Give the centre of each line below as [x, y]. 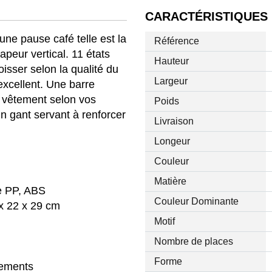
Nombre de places [193, 242]
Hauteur [171, 61]
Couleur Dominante [196, 202]
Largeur [171, 81]
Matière [170, 182]
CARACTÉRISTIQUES [206, 17]
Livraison [174, 121]
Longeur [172, 141]
